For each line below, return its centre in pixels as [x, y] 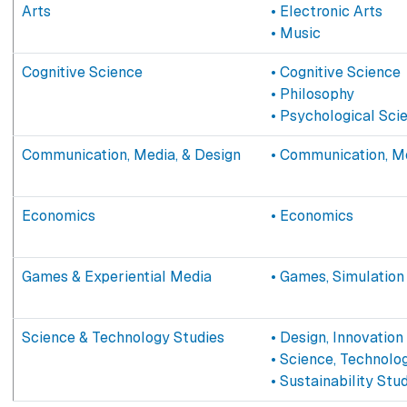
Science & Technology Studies [123, 337]
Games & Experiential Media [116, 276]
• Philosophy [312, 94]
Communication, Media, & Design [131, 154]
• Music [295, 33]
